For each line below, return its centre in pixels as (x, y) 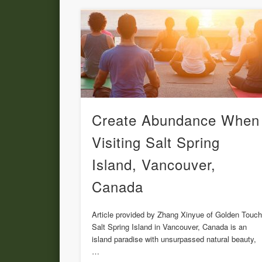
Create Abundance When (176, 120)
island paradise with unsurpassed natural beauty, (174, 239)
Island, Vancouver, (154, 164)
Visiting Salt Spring (156, 142)
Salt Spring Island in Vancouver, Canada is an (170, 227)
